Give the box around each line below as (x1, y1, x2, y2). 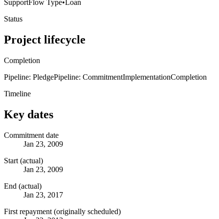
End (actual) (4, 181, 42, 190)
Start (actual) (4, 156, 43, 165)
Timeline (4, 89, 31, 98)
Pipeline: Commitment (54, 72, 123, 81)
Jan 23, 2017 (23, 190, 63, 199)
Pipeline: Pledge (4, 72, 54, 81)
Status (4, 14, 22, 23)
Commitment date (4, 131, 59, 139)
